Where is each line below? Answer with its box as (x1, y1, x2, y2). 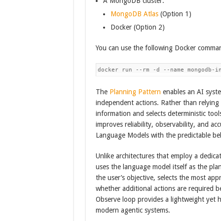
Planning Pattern (109, 88, 161, 96)
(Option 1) (158, 10, 191, 18)
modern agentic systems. (95, 206, 170, 214)
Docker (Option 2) (110, 23, 165, 31)
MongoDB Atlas (110, 10, 158, 18)
